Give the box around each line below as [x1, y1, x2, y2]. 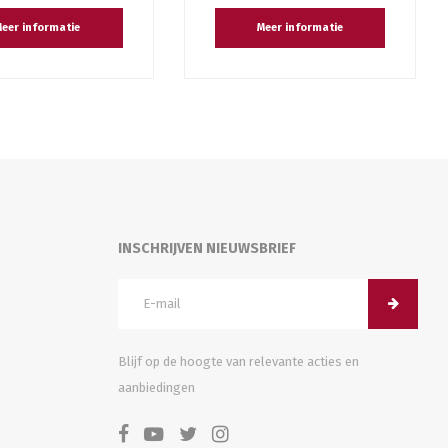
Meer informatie [256, 21, 343, 35]
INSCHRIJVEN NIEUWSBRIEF [118, 239, 296, 257]
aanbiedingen [118, 379, 195, 395]
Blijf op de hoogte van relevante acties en [118, 353, 359, 369]
